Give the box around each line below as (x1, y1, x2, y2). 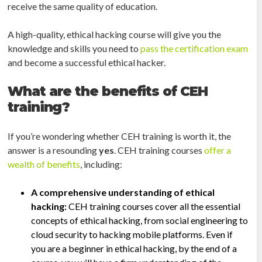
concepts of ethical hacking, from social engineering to (31, 214, 249, 226)
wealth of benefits (8, 158, 81, 170)
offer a (202, 144, 232, 156)
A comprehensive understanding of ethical (31, 186, 215, 198)
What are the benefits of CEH (8, 82, 208, 99)
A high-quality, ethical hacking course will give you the (8, 28, 222, 40)
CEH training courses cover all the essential (68, 200, 241, 212)
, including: (80, 158, 123, 170)
